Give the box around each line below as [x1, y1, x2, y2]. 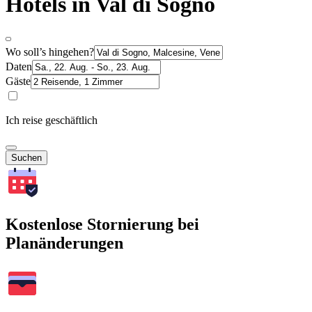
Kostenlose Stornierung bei [6, 214, 199, 233]
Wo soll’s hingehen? [6, 45, 94, 58]
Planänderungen [6, 233, 123, 252]
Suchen [11, 152, 42, 163]
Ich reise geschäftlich [6, 114, 97, 126]
